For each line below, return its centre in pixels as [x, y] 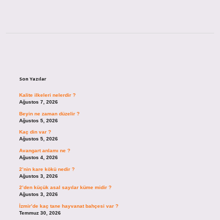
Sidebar [45, 61]
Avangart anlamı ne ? [44, 151]
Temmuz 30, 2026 [40, 213]
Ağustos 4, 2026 [38, 158]
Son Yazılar [32, 79]
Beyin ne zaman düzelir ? [49, 113]
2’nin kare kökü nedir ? [47, 169]
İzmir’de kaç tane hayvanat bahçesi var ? [69, 206]
